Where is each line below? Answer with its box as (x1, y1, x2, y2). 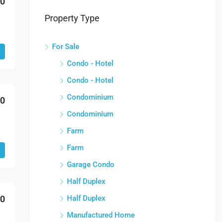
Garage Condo (66, 160, 114, 169)
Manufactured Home (66, 211, 135, 220)
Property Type (44, 13, 100, 24)
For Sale (52, 42, 79, 52)
